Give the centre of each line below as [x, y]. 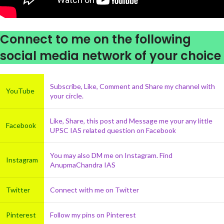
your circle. [67, 96]
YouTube [20, 91]
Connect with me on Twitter [94, 190]
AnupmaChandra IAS [83, 165]
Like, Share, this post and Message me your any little [131, 121]
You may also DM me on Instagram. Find [111, 155]
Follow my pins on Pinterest [93, 215]
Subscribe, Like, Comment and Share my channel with [132, 86]
